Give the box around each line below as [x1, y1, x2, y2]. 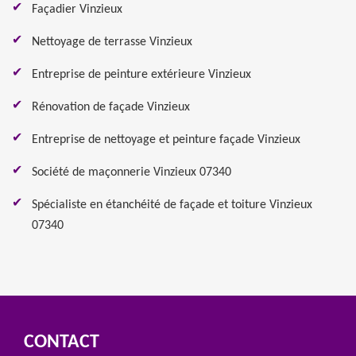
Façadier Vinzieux [32, 3, 122, 16]
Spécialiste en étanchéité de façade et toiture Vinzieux [32, 199, 312, 211]
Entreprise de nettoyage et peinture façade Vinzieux [32, 133, 300, 146]
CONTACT [24, 333, 99, 352]
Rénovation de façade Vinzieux [32, 101, 190, 114]
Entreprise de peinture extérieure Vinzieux [32, 68, 251, 81]
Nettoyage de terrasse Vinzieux [32, 36, 192, 48]
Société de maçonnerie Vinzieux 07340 [32, 166, 231, 179]
